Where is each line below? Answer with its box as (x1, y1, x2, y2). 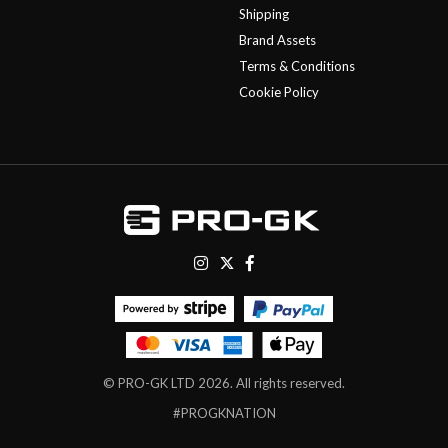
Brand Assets (239, 31, 316, 48)
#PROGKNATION (172, 404, 276, 421)
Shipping (239, 5, 289, 22)
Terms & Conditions (239, 57, 355, 74)
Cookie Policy (239, 83, 319, 100)
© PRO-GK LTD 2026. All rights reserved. (103, 374, 345, 391)
